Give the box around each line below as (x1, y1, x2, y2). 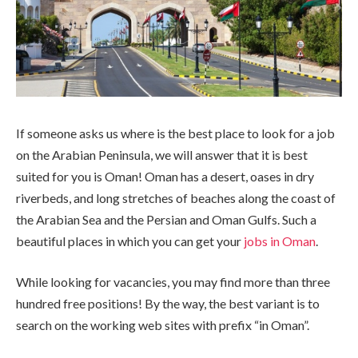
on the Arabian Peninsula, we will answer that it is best (16, 146, 308, 162)
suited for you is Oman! (16, 168, 142, 184)
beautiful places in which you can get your (16, 233, 241, 249)
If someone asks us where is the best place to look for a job (16, 125, 335, 141)
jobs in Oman (244, 233, 316, 249)
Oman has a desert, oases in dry (145, 168, 314, 184)
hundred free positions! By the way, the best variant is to (16, 296, 320, 312)
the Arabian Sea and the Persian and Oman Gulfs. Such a (16, 211, 316, 227)
